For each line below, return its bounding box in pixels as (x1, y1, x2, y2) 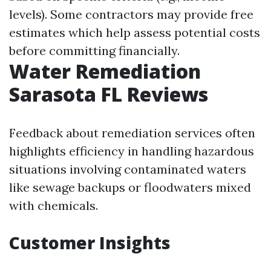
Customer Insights (9, 230, 171, 254)
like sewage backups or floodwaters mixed (9, 179, 251, 195)
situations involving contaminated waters (9, 161, 246, 177)
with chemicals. (9, 197, 98, 213)
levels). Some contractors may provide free (9, 6, 253, 22)
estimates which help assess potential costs (9, 24, 260, 40)
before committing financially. (9, 42, 180, 58)
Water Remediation (9, 57, 201, 84)
